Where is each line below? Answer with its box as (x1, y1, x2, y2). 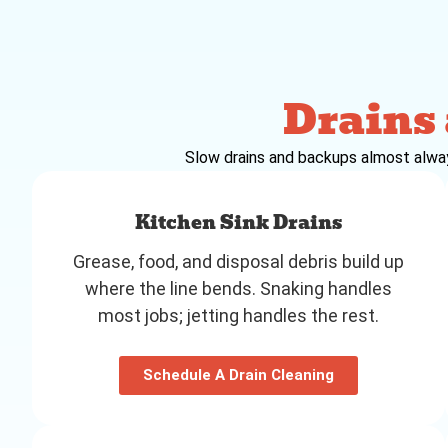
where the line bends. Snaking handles (85, 277, 393, 299)
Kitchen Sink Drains (135, 207, 343, 237)
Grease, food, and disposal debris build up (73, 250, 405, 272)
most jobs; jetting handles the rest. (98, 304, 380, 326)
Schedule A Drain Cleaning (143, 365, 335, 384)
